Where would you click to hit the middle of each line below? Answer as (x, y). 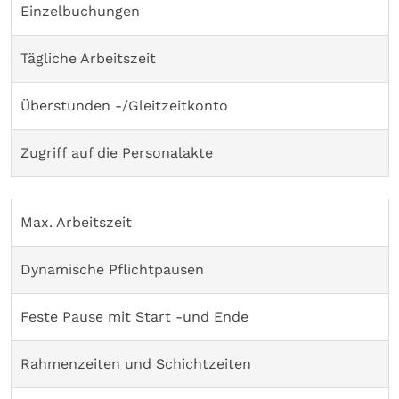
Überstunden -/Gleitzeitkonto (124, 105)
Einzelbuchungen (80, 11)
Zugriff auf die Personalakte (117, 152)
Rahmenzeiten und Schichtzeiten (136, 363)
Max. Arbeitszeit (76, 222)
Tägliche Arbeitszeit (88, 58)
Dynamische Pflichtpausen (112, 269)
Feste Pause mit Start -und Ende (134, 316)
